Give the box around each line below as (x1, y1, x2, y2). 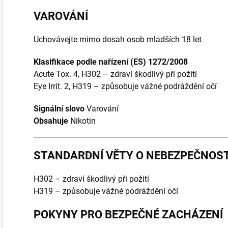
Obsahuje (34, 116, 68, 126)
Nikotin (68, 116, 96, 126)
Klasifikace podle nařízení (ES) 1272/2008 (34, 57, 188, 67)
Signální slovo (34, 104, 84, 114)
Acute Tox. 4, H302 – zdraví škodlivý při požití (34, 69, 197, 79)
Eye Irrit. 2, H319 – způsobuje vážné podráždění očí (34, 81, 217, 92)
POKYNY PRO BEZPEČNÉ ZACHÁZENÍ (34, 208, 223, 221)
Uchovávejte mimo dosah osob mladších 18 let (34, 35, 202, 45)
